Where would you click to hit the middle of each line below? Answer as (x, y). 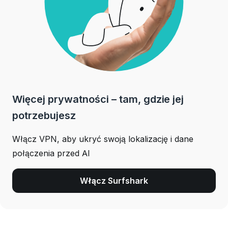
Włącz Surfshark (114, 180)
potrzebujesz (44, 115)
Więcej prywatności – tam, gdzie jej (98, 99)
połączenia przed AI (51, 153)
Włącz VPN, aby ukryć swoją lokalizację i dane (103, 139)
